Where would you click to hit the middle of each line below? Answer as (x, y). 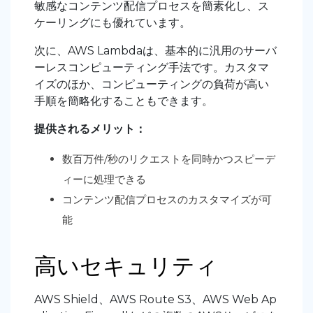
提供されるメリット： (90, 129)
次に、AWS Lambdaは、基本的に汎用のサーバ (155, 51)
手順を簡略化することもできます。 (124, 101)
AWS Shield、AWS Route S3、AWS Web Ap (155, 300)
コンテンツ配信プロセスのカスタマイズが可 (167, 200)
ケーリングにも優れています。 (112, 23)
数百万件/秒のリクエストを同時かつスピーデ (169, 159)
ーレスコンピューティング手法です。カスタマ (152, 68)
